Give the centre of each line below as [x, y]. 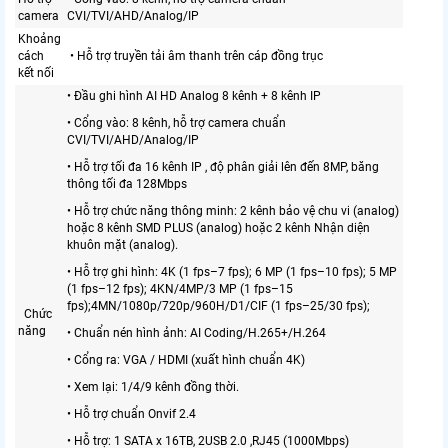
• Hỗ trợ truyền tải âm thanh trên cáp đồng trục [195, 55]
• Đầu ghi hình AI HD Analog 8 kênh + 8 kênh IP [194, 95]
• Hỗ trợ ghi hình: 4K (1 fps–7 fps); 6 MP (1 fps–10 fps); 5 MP [232, 271]
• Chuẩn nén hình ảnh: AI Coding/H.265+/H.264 [196, 332]
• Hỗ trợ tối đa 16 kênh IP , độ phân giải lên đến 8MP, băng [223, 166]
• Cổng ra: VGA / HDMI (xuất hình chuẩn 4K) [186, 359]
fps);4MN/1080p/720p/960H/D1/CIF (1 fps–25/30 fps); [218, 305]
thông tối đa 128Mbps [127, 183]
